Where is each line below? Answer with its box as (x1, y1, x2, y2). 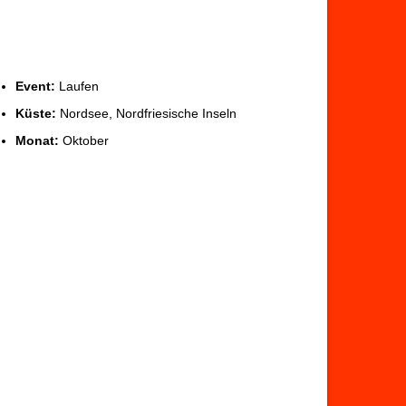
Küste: (15, 105, 56, 121)
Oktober (59, 132, 109, 148)
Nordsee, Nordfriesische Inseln (56, 105, 237, 121)
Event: (15, 78, 55, 93)
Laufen (55, 78, 99, 93)
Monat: (15, 132, 59, 148)
